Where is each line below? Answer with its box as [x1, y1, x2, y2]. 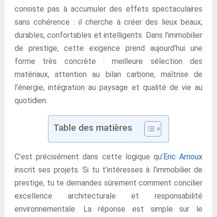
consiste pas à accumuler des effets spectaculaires [15, 4, 202, 14]
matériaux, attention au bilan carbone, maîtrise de [15, 70, 202, 79]
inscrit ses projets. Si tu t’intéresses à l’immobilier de [15, 165, 202, 174]
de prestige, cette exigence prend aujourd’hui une [15, 44, 202, 53]
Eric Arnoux [163, 152, 203, 161]
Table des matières [53, 122, 132, 134]
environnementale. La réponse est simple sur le [15, 204, 202, 214]
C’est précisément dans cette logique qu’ [15, 152, 163, 161]
